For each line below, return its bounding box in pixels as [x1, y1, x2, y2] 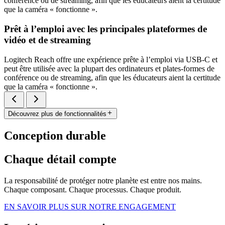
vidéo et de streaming [4, 34, 91, 45]
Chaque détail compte [4, 152, 117, 166]
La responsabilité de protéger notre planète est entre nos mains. [4, 176, 202, 185]
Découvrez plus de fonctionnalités [8, 109, 106, 118]
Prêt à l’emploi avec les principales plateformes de [4, 23, 207, 34]
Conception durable [4, 129, 106, 142]
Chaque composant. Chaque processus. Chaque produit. [4, 185, 181, 194]
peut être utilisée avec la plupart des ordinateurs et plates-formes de [4, 64, 214, 73]
